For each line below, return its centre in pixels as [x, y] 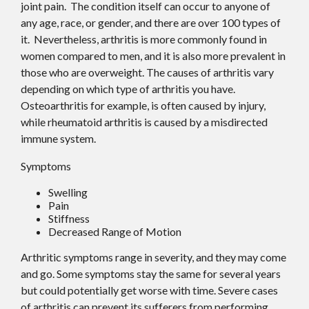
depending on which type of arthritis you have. [128, 89]
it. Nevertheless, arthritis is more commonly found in [144, 39]
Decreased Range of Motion [115, 232]
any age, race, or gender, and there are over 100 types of [151, 23]
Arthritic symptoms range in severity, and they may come [153, 257]
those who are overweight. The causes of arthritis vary [147, 72]
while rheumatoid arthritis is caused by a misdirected [144, 122]
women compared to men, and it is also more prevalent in [153, 56]
